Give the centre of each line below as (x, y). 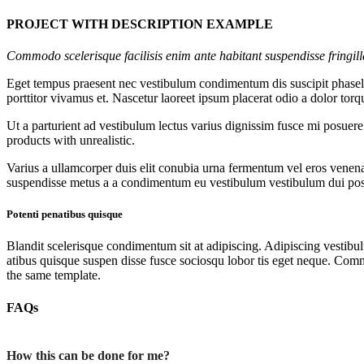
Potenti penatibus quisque (65, 214)
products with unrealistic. (71, 141)
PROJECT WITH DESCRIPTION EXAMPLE (140, 24)
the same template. (54, 275)
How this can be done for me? (88, 355)
